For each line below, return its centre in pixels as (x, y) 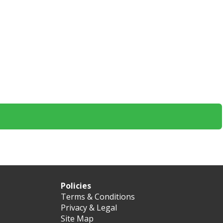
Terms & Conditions (98, 197)
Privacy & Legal (89, 208)
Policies (76, 186)
